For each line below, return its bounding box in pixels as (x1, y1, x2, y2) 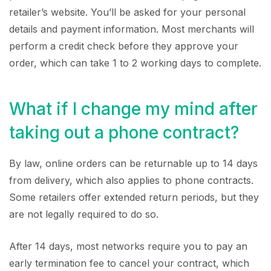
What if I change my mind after (9, 98, 258, 119)
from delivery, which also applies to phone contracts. (9, 174, 253, 186)
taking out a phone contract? (9, 122, 239, 143)
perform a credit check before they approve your (9, 40, 238, 52)
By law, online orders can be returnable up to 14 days (9, 157, 258, 169)
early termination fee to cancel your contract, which (9, 257, 249, 269)
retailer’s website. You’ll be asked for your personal (9, 6, 246, 18)
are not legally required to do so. (9, 208, 158, 220)
